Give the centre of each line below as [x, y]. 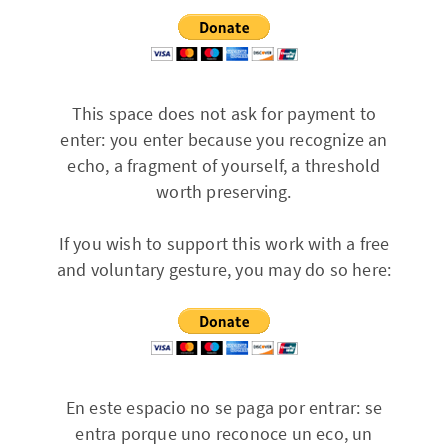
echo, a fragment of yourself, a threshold [224, 166]
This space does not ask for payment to [224, 114]
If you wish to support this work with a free [224, 244]
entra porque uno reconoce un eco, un [224, 434]
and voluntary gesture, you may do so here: [224, 270]
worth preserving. [224, 192]
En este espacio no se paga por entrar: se [224, 408]
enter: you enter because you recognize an [224, 140]
